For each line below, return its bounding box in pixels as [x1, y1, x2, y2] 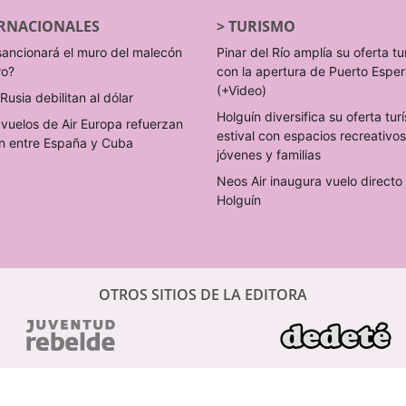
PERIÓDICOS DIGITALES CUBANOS [83, 372, 323, 391]
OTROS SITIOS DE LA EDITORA [99, 285, 307, 304]
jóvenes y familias [217, 147, 321, 162]
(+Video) [217, 82, 266, 98]
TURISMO [228, 16, 295, 36]
